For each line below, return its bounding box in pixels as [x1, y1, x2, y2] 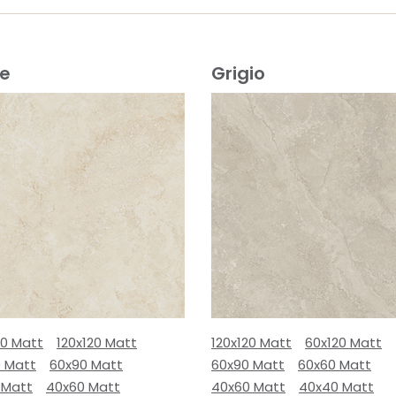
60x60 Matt [298, 355, 371, 374]
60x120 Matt [305, 333, 382, 352]
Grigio [211, 61, 265, 86]
